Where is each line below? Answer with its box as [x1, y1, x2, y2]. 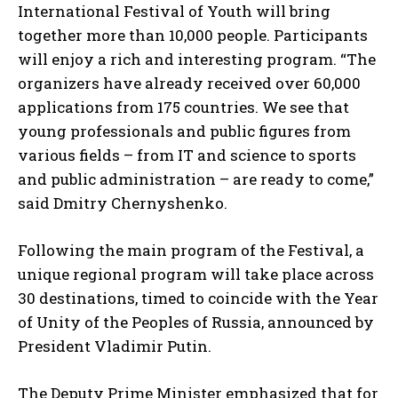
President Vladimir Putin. [18, 335, 211, 356]
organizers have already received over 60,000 [18, 72, 361, 93]
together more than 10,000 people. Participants [18, 24, 368, 45]
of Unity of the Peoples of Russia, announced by [18, 311, 374, 332]
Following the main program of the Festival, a [18, 239, 364, 260]
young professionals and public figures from [18, 120, 351, 141]
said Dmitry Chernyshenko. [18, 192, 227, 213]
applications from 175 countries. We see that [18, 96, 349, 117]
